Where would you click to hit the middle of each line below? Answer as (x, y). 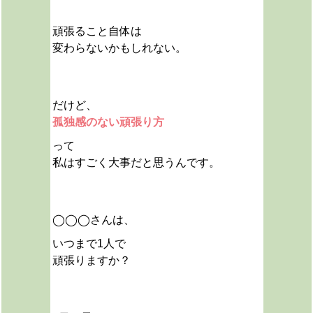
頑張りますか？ (91, 260)
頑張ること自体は (97, 31)
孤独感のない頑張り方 (108, 122)
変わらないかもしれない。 (119, 48)
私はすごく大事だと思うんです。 (136, 162)
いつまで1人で (89, 243)
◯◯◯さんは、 (93, 220)
